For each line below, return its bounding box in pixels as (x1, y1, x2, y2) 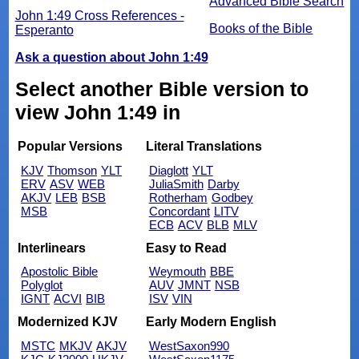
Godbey (211, 191, 253, 205)
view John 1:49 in (14, 100, 180, 123)
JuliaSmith (148, 177, 204, 192)
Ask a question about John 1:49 (14, 50, 208, 64)
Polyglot (21, 278, 63, 292)
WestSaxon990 (148, 338, 229, 353)
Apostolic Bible (21, 264, 99, 279)
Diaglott (148, 163, 188, 178)
